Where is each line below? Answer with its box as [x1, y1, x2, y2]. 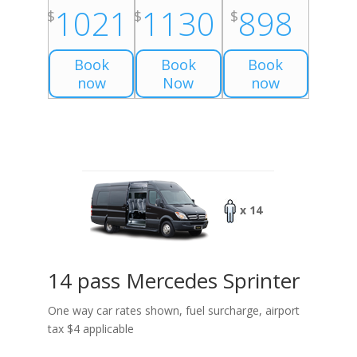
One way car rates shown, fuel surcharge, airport [47, 303, 300, 319]
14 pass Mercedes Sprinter [47, 266, 300, 296]
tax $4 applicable [47, 321, 134, 337]
